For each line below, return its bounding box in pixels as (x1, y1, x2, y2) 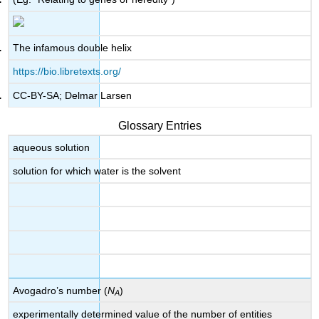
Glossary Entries (117, 119, 202, 132)
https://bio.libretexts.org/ (13, 66, 122, 78)
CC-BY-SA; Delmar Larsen (13, 89, 132, 101)
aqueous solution (13, 141, 90, 153)
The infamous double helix (13, 41, 132, 53)
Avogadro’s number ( (13, 284, 108, 296)
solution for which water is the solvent (13, 165, 182, 177)
